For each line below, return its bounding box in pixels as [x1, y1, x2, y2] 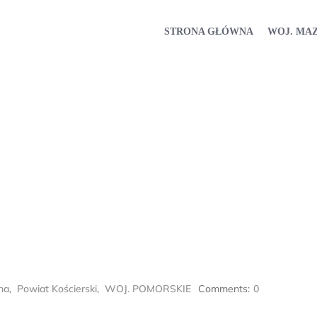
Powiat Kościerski [17, 282, 97, 295]
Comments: [198, 282, 250, 295]
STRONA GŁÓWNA [164, 25, 253, 37]
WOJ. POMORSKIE [105, 282, 191, 295]
